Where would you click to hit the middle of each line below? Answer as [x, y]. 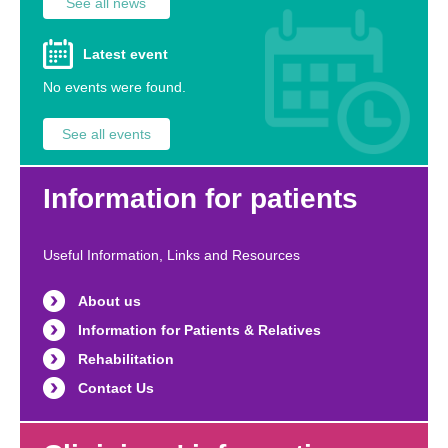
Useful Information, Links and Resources [171, 255]
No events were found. [114, 87]
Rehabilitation [126, 359]
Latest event [125, 54]
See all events [106, 134]
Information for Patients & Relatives [199, 330]
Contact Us [116, 388]
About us [109, 301]
